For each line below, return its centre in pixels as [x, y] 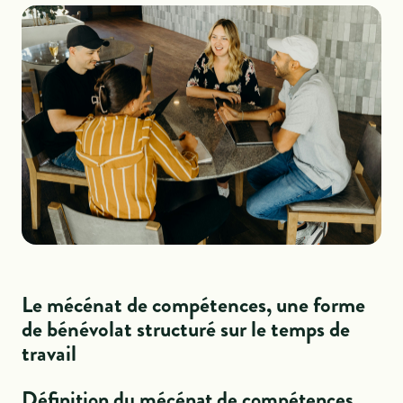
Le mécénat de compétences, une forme [194, 305]
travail [49, 354]
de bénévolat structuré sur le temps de [186, 329]
